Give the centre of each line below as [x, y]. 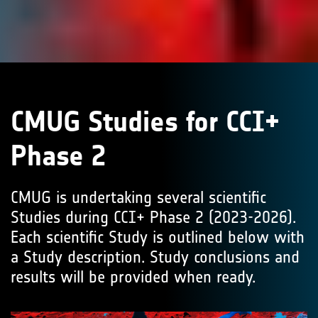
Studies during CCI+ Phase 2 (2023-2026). [153, 217]
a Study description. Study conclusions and [155, 257]
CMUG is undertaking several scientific [138, 197]
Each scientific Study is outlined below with [158, 237]
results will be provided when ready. [133, 277]
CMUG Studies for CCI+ [145, 122]
